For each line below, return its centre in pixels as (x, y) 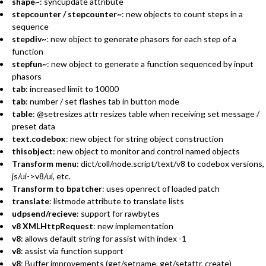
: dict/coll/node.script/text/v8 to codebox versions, (170, 163)
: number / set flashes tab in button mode (102, 101)
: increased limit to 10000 (72, 88)
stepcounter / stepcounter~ (67, 14)
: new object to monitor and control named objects (146, 151)
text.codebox (39, 138)
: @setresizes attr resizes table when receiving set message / (146, 113)
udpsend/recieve (44, 213)
